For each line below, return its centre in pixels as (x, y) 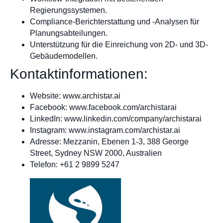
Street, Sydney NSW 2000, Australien (96, 153)
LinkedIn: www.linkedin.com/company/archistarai (116, 118)
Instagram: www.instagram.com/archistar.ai (105, 130)
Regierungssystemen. (68, 10)
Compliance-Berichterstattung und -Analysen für (114, 21)
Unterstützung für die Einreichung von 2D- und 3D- (119, 44)
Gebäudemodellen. (64, 56)
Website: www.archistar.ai (75, 96)
